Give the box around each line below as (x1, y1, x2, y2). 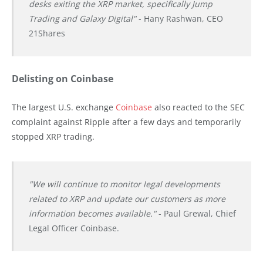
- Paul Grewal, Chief (156, 208, 236, 220)
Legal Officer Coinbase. (28, 222, 119, 234)
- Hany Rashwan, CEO (138, 13, 223, 25)
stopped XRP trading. (12, 131, 95, 143)
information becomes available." (28, 208, 156, 220)
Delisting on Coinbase (12, 72, 113, 86)
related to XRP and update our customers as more (28, 193, 225, 205)
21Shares (28, 28, 65, 39)
